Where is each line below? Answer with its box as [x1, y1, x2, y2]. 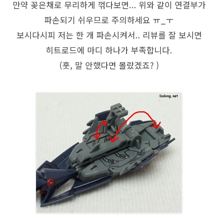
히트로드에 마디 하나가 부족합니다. [46, 44, 172, 56]
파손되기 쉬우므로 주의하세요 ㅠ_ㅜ [44, 14, 174, 26]
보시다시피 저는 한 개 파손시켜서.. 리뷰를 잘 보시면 [16, 29, 202, 41]
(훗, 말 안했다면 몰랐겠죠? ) [59, 59, 159, 72]
